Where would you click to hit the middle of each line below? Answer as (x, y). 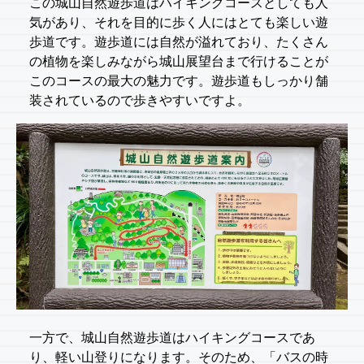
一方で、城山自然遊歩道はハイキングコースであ (172, 338)
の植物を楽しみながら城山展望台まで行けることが (179, 61)
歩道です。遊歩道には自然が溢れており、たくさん (179, 41)
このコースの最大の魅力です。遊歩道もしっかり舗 (179, 80)
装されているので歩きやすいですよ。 (140, 100)
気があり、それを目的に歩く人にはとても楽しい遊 (179, 22)
